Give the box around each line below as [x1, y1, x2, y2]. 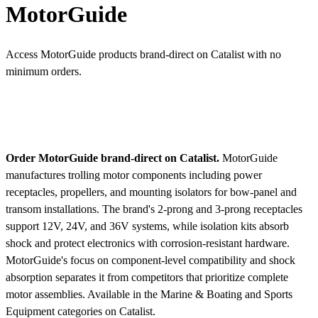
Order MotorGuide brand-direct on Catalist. [6, 151, 219, 164]
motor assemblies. [6, 287, 87, 300]
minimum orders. [6, 65, 82, 78]
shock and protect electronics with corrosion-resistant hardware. [6, 236, 290, 249]
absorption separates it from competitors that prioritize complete [6, 270, 288, 283]
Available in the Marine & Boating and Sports [87, 287, 292, 300]
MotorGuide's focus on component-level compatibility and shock [6, 253, 295, 266]
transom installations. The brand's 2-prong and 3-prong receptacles [6, 202, 302, 215]
